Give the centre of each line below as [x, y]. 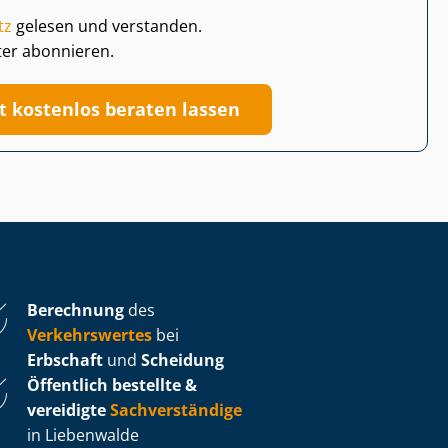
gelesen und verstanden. [107, 25]
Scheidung [182, 359]
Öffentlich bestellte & [112, 384]
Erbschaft [65, 359]
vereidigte [66, 409]
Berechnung [75, 309]
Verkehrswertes [89, 334]
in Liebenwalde [83, 434]
